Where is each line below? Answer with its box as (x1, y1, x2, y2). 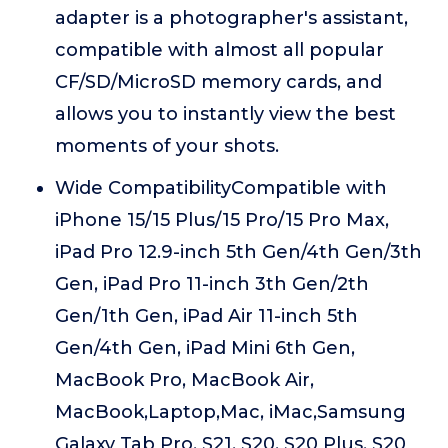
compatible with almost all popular (55, 39, 384, 61)
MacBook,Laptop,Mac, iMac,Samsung (55, 401, 406, 423)
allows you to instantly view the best (55, 103, 396, 125)
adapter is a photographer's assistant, (55, 7, 408, 29)
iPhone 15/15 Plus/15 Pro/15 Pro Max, (55, 209, 389, 231)
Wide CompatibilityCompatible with (55, 177, 387, 199)
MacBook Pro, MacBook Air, (55, 369, 314, 391)
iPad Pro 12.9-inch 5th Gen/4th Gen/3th (55, 241, 422, 263)
